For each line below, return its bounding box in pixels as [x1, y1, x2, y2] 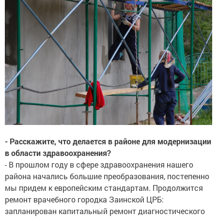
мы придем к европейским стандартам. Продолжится [5, 182, 203, 193]
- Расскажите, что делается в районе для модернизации [5, 136, 211, 146]
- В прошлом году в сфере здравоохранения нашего [5, 159, 193, 170]
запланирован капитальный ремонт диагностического [5, 205, 205, 216]
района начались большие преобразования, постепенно [5, 170, 209, 181]
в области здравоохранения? [5, 147, 113, 158]
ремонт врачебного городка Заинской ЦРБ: [5, 194, 164, 204]
